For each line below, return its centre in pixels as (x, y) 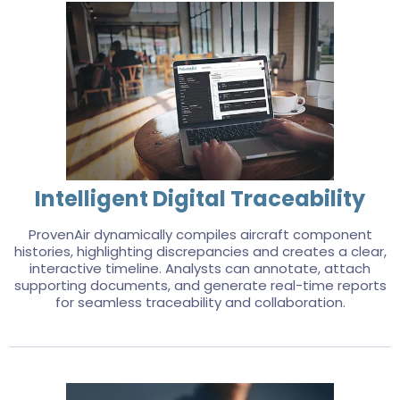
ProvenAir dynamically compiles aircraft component (200, 234)
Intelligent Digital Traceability (200, 199)
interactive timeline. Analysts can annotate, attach (200, 268)
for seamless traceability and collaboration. (200, 302)
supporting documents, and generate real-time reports (200, 285)
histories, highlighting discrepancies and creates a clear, (200, 251)
